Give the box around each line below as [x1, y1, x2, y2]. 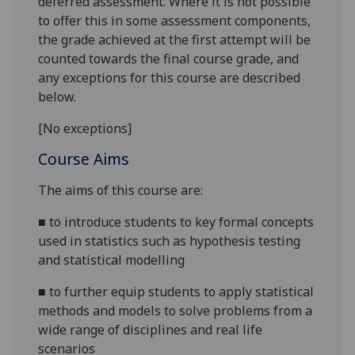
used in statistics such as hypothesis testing [38, 232, 301, 250]
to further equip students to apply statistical [49, 283, 315, 301]
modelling [125, 251, 185, 269]
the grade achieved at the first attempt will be [38, 31, 311, 49]
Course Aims [38, 148, 130, 170]
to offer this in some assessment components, [38, 12, 311, 30]
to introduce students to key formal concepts [49, 213, 315, 231]
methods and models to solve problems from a [38, 302, 313, 320]
